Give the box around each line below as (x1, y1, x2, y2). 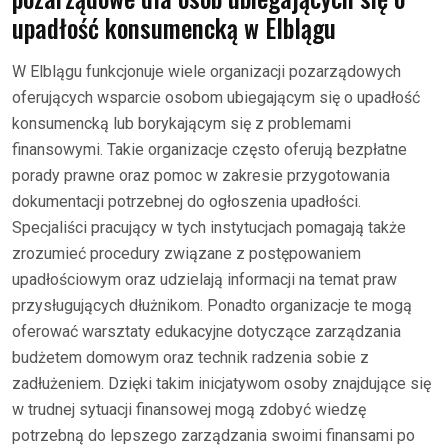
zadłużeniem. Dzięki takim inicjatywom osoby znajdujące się (12, 373, 431, 393)
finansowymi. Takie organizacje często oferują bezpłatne (12, 139, 407, 159)
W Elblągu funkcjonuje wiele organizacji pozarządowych (12, 61, 401, 81)
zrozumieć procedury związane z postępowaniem (12, 243, 361, 263)
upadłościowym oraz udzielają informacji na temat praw (12, 269, 397, 289)
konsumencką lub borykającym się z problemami (12, 113, 351, 133)
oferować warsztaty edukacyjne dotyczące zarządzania (12, 321, 401, 341)
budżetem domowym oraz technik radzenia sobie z (12, 347, 369, 367)
